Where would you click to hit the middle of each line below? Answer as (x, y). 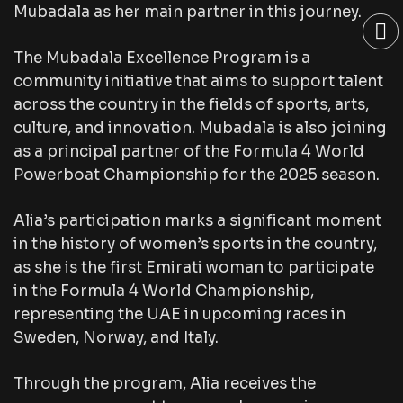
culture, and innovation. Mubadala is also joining (200, 128)
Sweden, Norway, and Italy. (116, 338)
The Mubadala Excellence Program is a (162, 58)
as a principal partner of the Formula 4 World (189, 152)
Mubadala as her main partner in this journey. (188, 12)
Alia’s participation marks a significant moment (197, 221)
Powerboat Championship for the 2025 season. (197, 175)
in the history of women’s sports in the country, (195, 244)
